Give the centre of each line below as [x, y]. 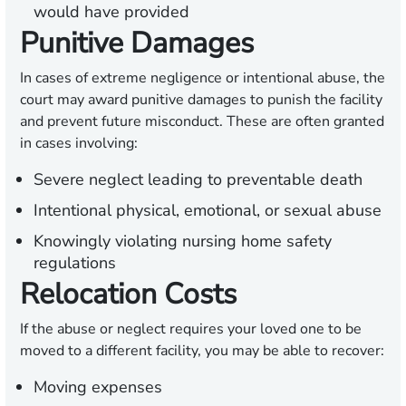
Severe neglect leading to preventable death [198, 180]
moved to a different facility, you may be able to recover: [202, 351]
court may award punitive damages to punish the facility [201, 100]
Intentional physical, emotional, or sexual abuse [208, 211]
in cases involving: [79, 144]
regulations [75, 263]
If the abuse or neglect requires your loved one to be [191, 329]
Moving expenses [98, 387]
